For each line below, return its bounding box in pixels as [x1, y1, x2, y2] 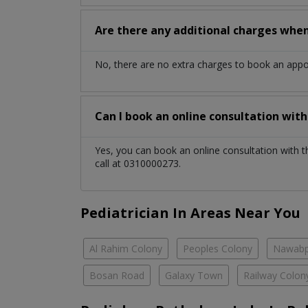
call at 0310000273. [95, 157, 181, 170]
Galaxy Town [165, 269, 223, 283]
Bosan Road [89, 269, 144, 283]
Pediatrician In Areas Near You [80, 203, 300, 223]
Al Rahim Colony [89, 242, 162, 256]
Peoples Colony [183, 242, 252, 256]
